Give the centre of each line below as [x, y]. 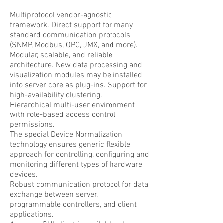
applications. [32, 215]
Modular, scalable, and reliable [61, 55]
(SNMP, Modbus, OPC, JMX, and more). [74, 45]
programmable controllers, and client [73, 205]
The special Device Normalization [66, 135]
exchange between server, [54, 195]
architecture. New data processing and [76, 65]
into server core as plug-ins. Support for [78, 85]
